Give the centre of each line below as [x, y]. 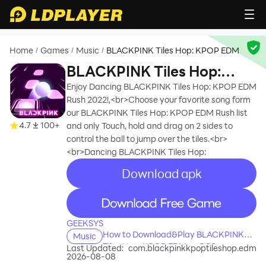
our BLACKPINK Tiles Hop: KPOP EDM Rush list [157, 113]
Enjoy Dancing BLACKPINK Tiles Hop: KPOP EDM [161, 86]
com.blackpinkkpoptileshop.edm [192, 248]
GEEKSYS [85, 223]
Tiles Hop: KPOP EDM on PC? [159, 246]
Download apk [161, 173]
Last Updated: [95, 248]
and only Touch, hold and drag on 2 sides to [150, 126]
